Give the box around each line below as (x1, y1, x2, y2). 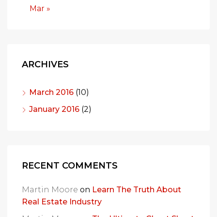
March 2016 (29, 88, 74, 97)
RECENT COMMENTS (22, 160, 118, 171)
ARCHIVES (22, 59, 69, 70)
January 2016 (29, 105, 79, 114)
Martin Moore (22, 185, 78, 194)
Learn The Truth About (92, 185, 181, 194)
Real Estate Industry (22, 197, 102, 206)
